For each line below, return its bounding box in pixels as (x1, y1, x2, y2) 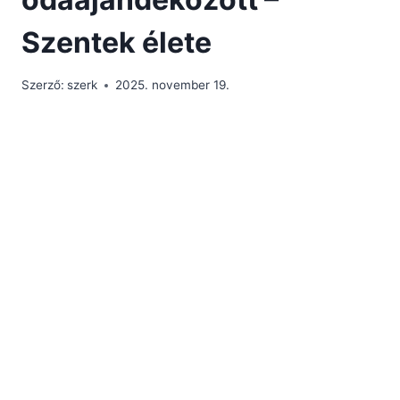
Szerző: (21, 78, 64, 93)
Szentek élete (21, 24, 212, 60)
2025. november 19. (115, 78, 230, 93)
